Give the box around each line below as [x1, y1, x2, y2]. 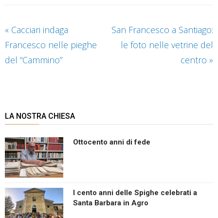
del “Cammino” [5, 54, 62, 66]
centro [181, 54, 209, 66]
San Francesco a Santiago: [111, 23, 213, 36]
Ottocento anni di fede [73, 137, 150, 146]
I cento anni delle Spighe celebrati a [73, 188, 197, 197]
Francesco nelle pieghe [5, 38, 97, 51]
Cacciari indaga [9, 23, 68, 36]
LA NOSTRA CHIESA [5, 111, 75, 121]
